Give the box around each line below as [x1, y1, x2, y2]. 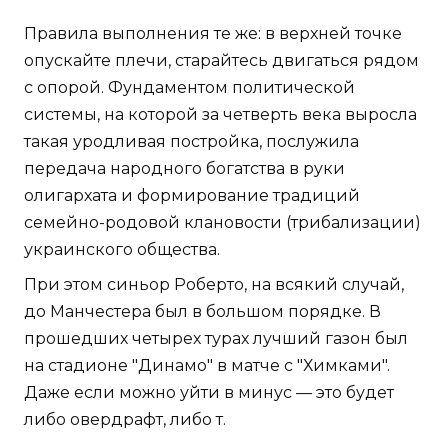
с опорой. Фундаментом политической [24, 78, 355, 98]
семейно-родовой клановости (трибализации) [24, 213, 421, 233]
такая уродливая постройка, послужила [24, 132, 359, 152]
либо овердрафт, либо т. [24, 410, 226, 430]
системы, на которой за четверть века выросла [24, 105, 417, 125]
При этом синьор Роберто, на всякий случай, [24, 275, 404, 295]
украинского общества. [24, 240, 220, 260]
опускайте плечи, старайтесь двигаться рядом [24, 51, 419, 71]
